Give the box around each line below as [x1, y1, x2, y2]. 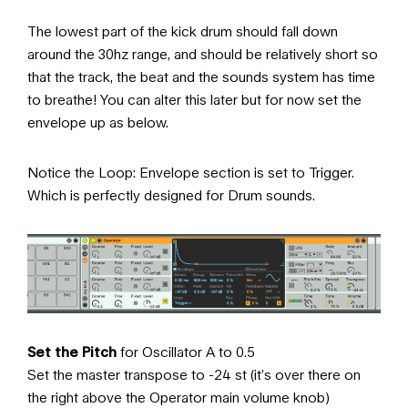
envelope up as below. [27, 114, 168, 131]
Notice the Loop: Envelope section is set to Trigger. [27, 164, 354, 181]
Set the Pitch [27, 343, 117, 361]
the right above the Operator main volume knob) [27, 389, 330, 406]
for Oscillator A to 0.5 [117, 343, 255, 361]
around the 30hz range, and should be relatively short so [27, 46, 378, 63]
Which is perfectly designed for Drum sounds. [27, 187, 315, 204]
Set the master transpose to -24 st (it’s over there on [27, 366, 361, 383]
